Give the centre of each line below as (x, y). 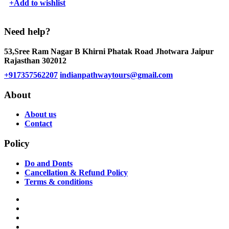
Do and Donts (49, 163)
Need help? (27, 32)
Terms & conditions (59, 181)
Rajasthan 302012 (35, 60)
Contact (38, 124)
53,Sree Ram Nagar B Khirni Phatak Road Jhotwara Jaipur (109, 51)
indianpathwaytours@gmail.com (116, 75)
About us (40, 114)
